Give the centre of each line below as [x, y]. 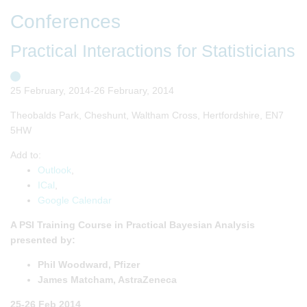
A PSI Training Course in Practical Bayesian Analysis [133, 224]
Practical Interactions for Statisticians [153, 51]
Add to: [26, 155]
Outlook [54, 170]
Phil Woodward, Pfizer [89, 264]
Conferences [65, 21]
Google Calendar [75, 200]
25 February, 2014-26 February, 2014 [92, 90]
